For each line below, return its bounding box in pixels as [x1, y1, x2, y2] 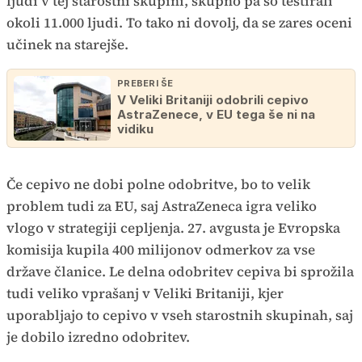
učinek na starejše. [6, 35, 128, 55]
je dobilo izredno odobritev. [6, 327, 190, 347]
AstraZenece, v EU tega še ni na [117, 107, 315, 123]
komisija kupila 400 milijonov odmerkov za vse [6, 240, 315, 260]
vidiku [117, 121, 154, 137]
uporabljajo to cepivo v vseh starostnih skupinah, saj [6, 305, 353, 326]
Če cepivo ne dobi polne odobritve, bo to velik [6, 175, 310, 195]
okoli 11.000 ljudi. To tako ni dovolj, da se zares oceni [6, 13, 352, 33]
